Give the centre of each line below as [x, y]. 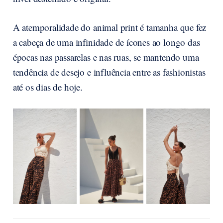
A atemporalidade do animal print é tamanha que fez [110, 27]
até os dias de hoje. [48, 87]
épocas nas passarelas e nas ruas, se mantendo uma [106, 57]
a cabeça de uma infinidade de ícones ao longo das [106, 42]
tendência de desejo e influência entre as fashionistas [109, 72]
